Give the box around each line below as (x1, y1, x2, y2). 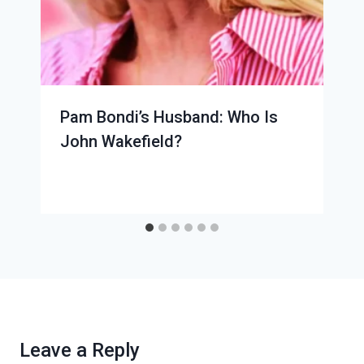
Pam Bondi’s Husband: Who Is (60, 106, 278, 127)
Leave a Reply (19, 338, 140, 362)
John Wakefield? (60, 131, 182, 151)
